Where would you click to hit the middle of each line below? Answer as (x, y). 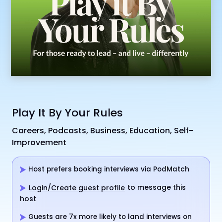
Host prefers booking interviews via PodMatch (108, 169)
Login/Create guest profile (77, 188)
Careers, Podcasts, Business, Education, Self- (103, 130)
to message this (156, 188)
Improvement (39, 142)
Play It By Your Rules (67, 112)
